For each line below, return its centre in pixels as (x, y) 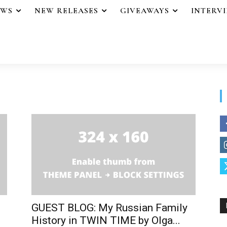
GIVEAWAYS (145, 11)
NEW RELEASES (66, 11)
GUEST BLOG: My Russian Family (109, 207)
